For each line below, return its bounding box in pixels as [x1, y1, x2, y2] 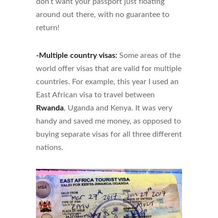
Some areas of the [117, 52, 181, 59]
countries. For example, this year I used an [36, 78, 179, 86]
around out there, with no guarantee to [36, 11, 169, 18]
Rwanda [36, 104, 64, 112]
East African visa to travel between [36, 91, 155, 99]
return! [36, 24, 59, 32]
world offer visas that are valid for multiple [36, 65, 182, 73]
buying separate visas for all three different [36, 130, 182, 138]
